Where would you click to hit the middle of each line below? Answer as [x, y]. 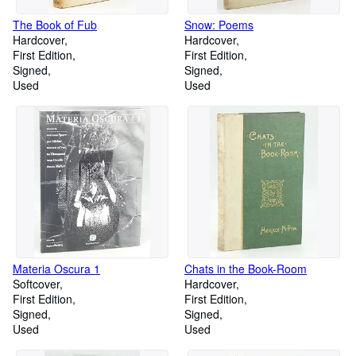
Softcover [36, 284]
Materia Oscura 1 [56, 269]
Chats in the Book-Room [246, 269]
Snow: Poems [219, 25]
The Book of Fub [55, 25]
